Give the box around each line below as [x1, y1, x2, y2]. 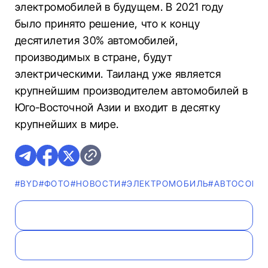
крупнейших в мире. [15, 118, 119, 130]
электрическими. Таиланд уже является [15, 68, 221, 80]
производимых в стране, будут [15, 51, 173, 63]
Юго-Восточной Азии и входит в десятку [15, 101, 221, 114]
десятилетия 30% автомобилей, [15, 34, 179, 47]
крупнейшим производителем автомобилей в [15, 84, 248, 97]
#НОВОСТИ [70, 178, 121, 188]
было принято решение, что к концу [15, 17, 200, 30]
